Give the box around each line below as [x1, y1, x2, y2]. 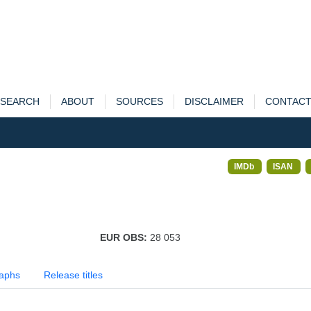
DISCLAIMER [184, 96, 244, 107]
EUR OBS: [99, 232, 150, 243]
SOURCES [115, 96, 163, 107]
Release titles [44, 269, 103, 280]
